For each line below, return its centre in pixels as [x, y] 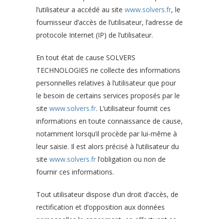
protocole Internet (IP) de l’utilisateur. [95, 35]
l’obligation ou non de [131, 159]
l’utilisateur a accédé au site [80, 10]
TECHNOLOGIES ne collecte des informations [108, 70]
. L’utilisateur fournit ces [133, 108]
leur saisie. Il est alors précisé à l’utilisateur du [108, 146]
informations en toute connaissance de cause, [109, 121]
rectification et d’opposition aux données [100, 207]
